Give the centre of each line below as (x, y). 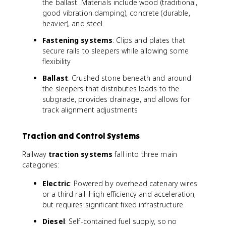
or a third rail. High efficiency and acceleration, (119, 194)
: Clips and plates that (149, 40)
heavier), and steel (73, 23)
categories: (41, 165)
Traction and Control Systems (81, 136)
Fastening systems (78, 40)
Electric (56, 183)
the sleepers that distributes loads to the (111, 89)
